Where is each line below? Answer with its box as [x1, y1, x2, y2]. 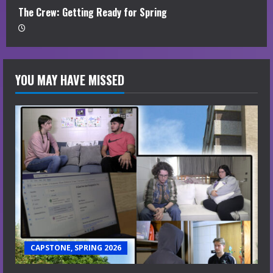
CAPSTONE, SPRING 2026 [30, 243, 121, 253]
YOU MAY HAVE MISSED [15, 71, 124, 90]
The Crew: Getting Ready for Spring [18, 5, 167, 20]
